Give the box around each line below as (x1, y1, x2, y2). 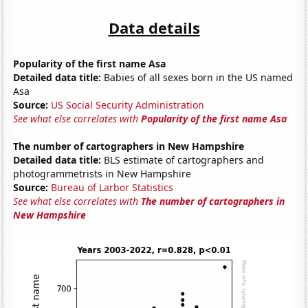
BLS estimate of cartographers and (101, 153, 265, 166)
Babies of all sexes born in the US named (101, 70, 294, 84)
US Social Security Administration (51, 98, 205, 111)
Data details (108, 16, 200, 38)
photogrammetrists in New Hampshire (13, 166, 192, 180)
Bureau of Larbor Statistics (51, 180, 174, 194)
